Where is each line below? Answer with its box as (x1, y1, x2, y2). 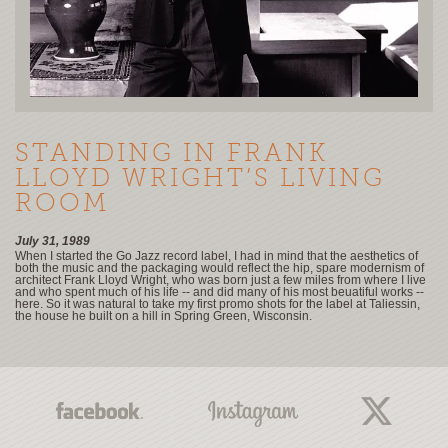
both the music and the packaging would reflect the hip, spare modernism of (15, 261, 424, 275)
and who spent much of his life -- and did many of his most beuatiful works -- (15, 285, 424, 299)
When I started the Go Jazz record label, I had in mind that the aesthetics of (15, 249, 418, 263)
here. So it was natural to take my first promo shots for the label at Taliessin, (15, 297, 420, 311)
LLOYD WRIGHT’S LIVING (15, 167, 386, 192)
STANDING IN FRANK (15, 142, 329, 167)
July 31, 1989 (15, 234, 90, 248)
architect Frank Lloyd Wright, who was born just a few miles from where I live (15, 273, 426, 287)
